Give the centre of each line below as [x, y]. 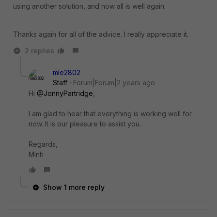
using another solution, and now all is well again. [90, 6]
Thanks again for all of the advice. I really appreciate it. [101, 34]
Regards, [43, 144]
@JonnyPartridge [65, 93]
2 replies [39, 51]
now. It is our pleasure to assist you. [85, 124]
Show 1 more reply [74, 187]
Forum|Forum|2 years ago [114, 83]
